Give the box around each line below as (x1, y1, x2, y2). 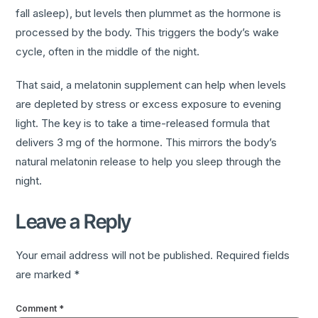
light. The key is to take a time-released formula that (16, 116, 270, 131)
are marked (16, 268, 75, 282)
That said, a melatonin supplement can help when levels (16, 78, 287, 92)
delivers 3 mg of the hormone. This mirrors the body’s (16, 136, 278, 150)
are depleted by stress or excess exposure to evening (16, 97, 282, 111)
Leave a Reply (16, 209, 131, 234)
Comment (16, 303, 60, 314)
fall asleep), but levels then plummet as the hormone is (16, 6, 282, 21)
